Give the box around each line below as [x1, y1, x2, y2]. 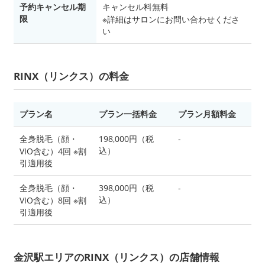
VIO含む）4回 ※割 [20, 145, 86, 157]
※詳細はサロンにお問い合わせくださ [102, 13, 240, 25]
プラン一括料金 [99, 108, 157, 119]
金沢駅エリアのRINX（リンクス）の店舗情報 [14, 250, 219, 264]
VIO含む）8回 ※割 [20, 194, 86, 206]
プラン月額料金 [178, 108, 236, 119]
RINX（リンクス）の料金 [14, 69, 129, 83]
